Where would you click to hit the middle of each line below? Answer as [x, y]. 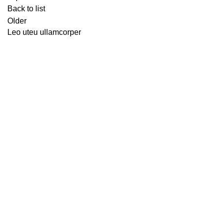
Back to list [26, 9]
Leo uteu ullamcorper [44, 32]
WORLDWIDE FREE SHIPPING [64, 211]
